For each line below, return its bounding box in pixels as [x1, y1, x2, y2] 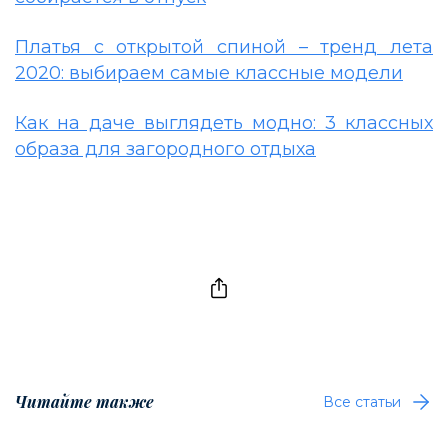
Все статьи [323, 393, 401, 412]
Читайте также [15, 391, 154, 413]
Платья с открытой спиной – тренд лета [15, 36, 433, 59]
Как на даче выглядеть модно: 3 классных [15, 112, 433, 135]
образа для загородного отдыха [15, 138, 316, 161]
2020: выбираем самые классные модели [15, 62, 403, 85]
